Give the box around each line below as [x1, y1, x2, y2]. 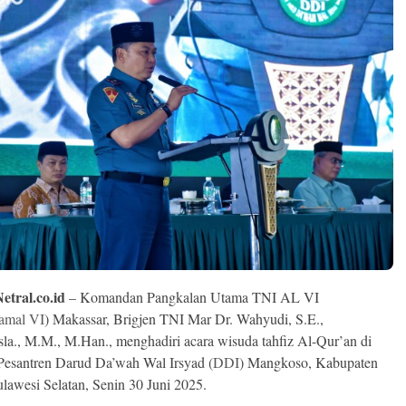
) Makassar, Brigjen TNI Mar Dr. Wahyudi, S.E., [44, 309, 324, 329]
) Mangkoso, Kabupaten [239, 353, 379, 372]
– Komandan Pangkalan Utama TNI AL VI [65, 287, 320, 307]
